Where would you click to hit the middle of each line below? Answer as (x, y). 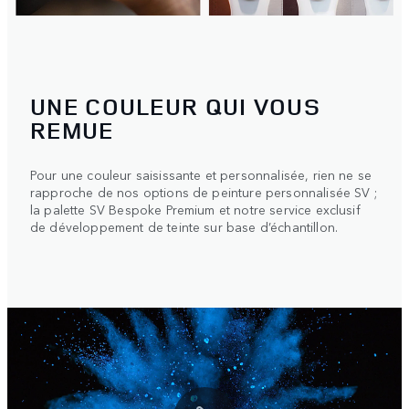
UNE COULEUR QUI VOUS (175, 106)
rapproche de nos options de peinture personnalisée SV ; (204, 191)
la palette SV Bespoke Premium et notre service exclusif (195, 209)
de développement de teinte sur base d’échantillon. (184, 226)
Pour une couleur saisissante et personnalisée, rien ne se (201, 174)
